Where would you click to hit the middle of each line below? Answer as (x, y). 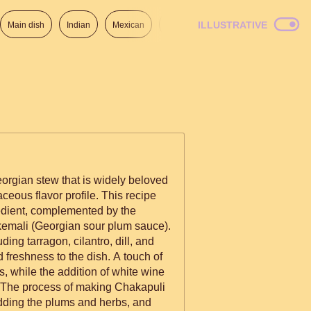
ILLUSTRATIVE (233, 25)
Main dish (26, 25)
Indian (78, 25)
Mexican (128, 25)
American (276, 25)
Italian (224, 25)
